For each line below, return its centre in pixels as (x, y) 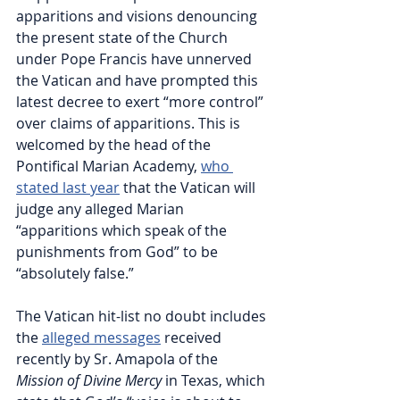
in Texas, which (215, 381)
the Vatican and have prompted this (139, 81)
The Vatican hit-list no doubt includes (143, 317)
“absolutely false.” (75, 274)
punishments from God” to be (119, 252)
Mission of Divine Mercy (89, 381)
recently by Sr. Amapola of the (119, 359)
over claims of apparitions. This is (130, 124)
